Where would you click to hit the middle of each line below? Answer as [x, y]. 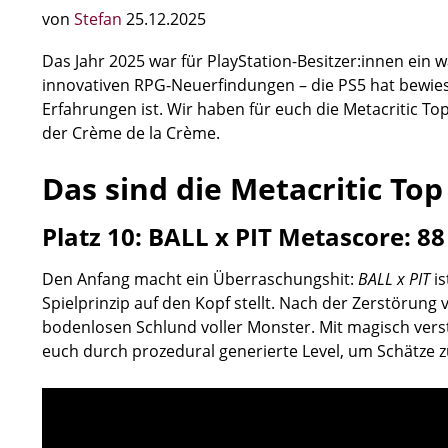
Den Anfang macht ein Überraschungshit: [200, 279]
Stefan [100, 19]
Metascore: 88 [361, 236]
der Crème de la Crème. [131, 133]
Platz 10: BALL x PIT [160, 236]
